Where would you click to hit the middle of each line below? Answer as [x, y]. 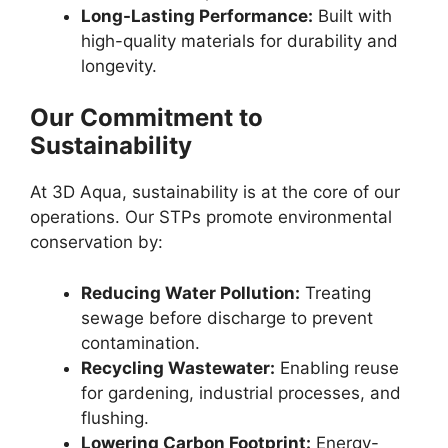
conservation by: [96, 242]
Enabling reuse [337, 367]
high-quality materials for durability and [239, 40]
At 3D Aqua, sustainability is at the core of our [215, 192]
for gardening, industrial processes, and [241, 392]
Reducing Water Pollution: [190, 292]
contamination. [140, 342]
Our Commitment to [146, 118]
